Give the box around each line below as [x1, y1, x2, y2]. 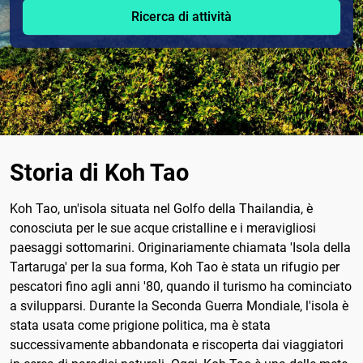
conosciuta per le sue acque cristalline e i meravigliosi [10, 220, 316, 236]
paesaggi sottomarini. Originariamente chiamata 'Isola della [10, 239, 351, 255]
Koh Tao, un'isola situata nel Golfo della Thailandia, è [10, 200, 313, 216]
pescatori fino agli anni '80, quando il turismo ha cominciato [10, 278, 352, 294]
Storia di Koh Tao [10, 158, 189, 186]
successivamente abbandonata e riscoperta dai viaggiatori [10, 336, 344, 352]
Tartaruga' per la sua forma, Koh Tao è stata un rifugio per [10, 258, 340, 275]
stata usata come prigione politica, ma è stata [10, 317, 271, 333]
